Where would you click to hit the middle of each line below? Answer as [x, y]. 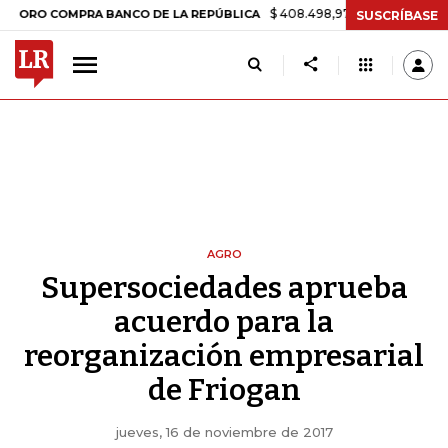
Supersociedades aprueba [224, 288]
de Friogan [224, 390]
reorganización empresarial [224, 356]
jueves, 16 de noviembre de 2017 [224, 432]
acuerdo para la [224, 322]
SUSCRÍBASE [397, 15]
